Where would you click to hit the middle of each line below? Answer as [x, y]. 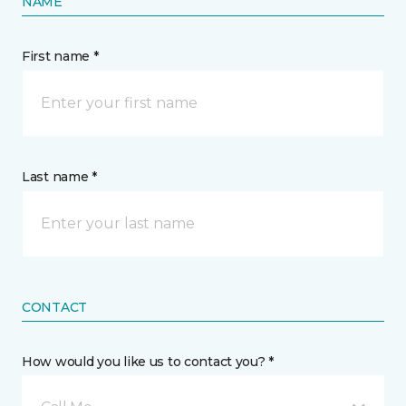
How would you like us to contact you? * [148, 362]
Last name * [59, 177]
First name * [60, 56]
